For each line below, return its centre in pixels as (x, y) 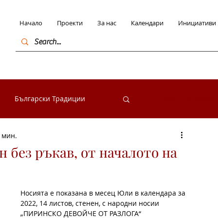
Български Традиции (50, 99)
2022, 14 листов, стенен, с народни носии (91, 203)
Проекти (70, 23)
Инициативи (197, 23)
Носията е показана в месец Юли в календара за (104, 193)
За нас (107, 23)
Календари (147, 23)
